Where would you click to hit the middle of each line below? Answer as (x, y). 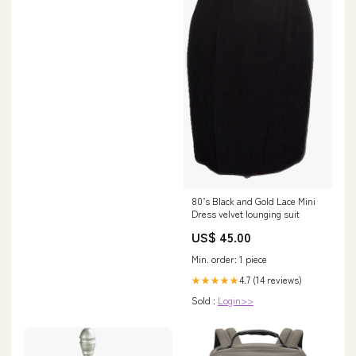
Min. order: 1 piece (229, 258)
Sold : (205, 300)
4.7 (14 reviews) (271, 279)
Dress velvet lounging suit (246, 213)
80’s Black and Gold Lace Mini (253, 200)
